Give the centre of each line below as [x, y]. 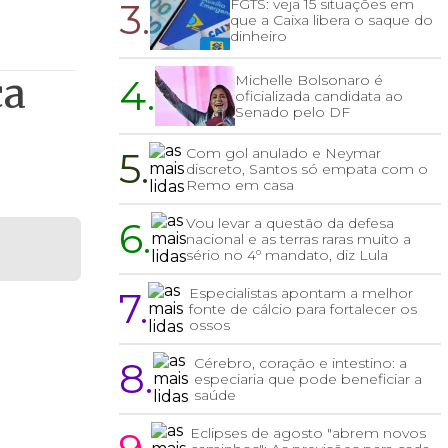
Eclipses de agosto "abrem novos [307, 433]
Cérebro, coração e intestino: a [300, 363]
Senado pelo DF [293, 112]
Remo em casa [240, 185]
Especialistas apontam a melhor [300, 293]
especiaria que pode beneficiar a [307, 379]
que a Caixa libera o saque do [332, 20]
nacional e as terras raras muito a [299, 239]
